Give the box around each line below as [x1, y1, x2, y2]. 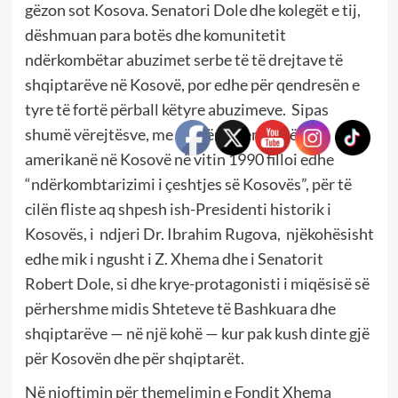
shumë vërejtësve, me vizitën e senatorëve [24, 123, 314, 144]
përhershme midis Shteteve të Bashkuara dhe [24, 298, 336, 318]
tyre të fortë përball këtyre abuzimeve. [24, 99, 289, 119]
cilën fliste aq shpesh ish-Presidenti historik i [24, 198, 331, 219]
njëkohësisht [285, 223, 374, 243]
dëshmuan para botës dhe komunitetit [24, 24, 286, 44]
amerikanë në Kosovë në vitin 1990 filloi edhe [24, 148, 334, 169]
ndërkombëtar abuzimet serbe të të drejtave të [24, 49, 343, 69]
